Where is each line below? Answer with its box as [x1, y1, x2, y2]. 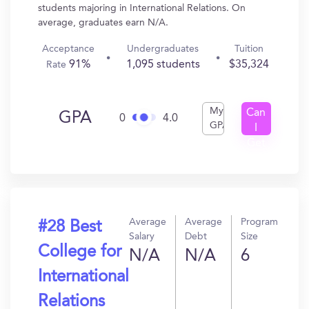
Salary [129, 232, 154, 241]
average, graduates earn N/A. [38, 18, 168, 28]
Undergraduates [127, 44, 199, 54]
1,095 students [126, 59, 200, 70]
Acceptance [42, 44, 95, 54]
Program [241, 217, 278, 227]
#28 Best [38, 219, 101, 236]
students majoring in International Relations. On [38, 3, 246, 13]
